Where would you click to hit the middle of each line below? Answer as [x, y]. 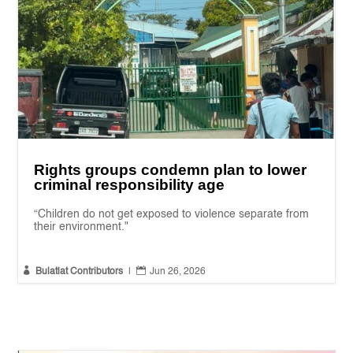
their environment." [82, 227]
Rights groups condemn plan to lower [171, 169]
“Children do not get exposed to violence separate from [172, 214]
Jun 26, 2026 [178, 271]
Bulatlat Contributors [80, 271]
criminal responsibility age [130, 184]
